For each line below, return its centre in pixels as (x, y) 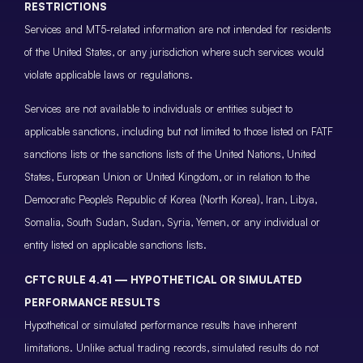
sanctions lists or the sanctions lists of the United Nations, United (170, 154)
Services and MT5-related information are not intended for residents (178, 29)
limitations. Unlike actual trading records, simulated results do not (171, 347)
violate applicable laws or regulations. (109, 74)
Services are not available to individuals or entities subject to (158, 109)
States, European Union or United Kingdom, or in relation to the (167, 177)
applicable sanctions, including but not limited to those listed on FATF (179, 132)
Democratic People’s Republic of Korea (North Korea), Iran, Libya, (171, 200)
